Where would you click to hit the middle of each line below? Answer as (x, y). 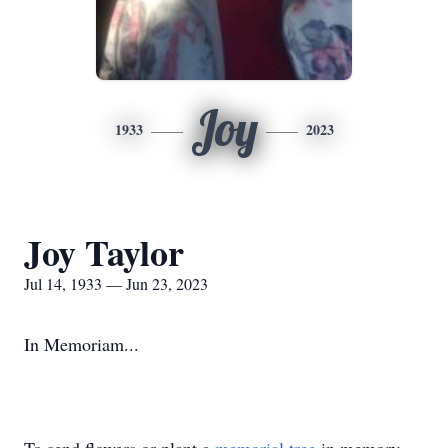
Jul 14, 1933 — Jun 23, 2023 (116, 283)
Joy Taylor (104, 252)
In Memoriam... (81, 344)
